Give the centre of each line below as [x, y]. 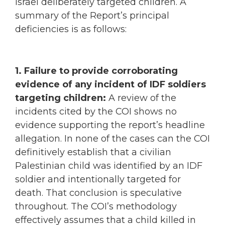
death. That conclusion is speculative [98, 193]
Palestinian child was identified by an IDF [109, 165]
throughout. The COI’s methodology [96, 206]
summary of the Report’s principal [92, 15]
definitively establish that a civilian [93, 152]
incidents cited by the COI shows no [96, 111]
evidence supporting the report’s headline [110, 125]
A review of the [141, 98]
